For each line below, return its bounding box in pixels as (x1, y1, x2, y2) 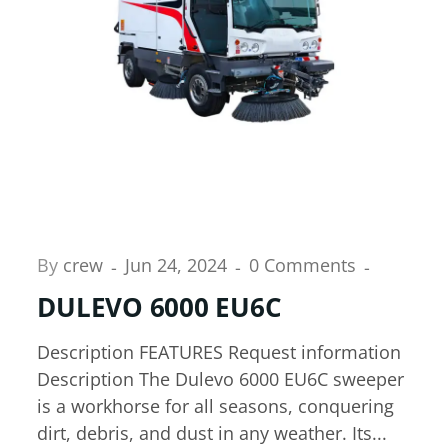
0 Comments (249, 253, 362, 278)
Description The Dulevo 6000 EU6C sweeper (37, 366, 405, 391)
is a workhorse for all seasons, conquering (37, 393, 395, 418)
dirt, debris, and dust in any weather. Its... (37, 420, 388, 445)
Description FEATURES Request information (37, 339, 402, 364)
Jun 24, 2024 (125, 253, 233, 278)
